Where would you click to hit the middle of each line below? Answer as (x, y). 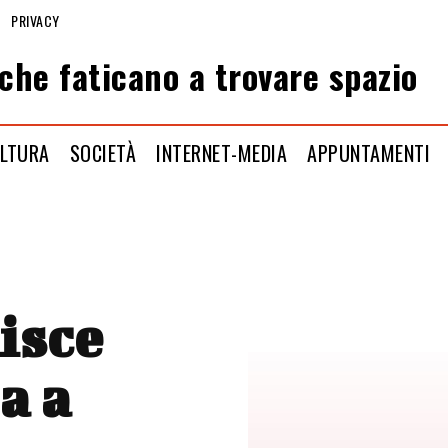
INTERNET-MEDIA (222, 152)
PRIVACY (35, 20)
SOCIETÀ (103, 152)
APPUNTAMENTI (369, 152)
